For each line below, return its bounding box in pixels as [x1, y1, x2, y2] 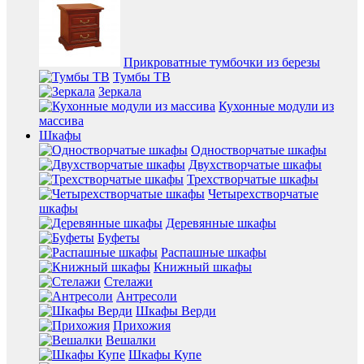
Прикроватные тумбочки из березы [123, 55, 320, 70]
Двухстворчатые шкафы [188, 158, 322, 172]
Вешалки [106, 333, 156, 348]
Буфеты [97, 231, 140, 245]
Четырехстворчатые [208, 187, 318, 201]
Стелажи [104, 275, 153, 289]
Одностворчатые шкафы [191, 143, 327, 158]
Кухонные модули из [219, 99, 334, 114]
